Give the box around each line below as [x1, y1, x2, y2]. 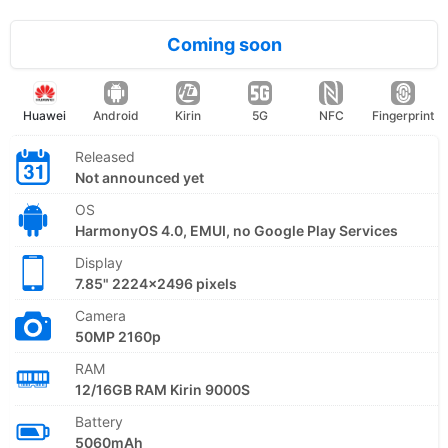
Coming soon [166, 33, 282, 55]
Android [93, 107, 140, 123]
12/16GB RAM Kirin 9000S [75, 380, 250, 398]
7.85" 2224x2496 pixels [75, 274, 237, 292]
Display [75, 253, 123, 271]
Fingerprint [372, 107, 435, 123]
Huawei [23, 107, 67, 123]
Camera [75, 306, 126, 324]
